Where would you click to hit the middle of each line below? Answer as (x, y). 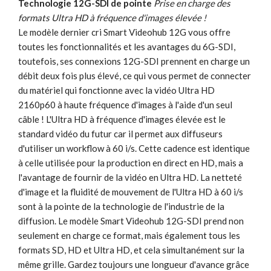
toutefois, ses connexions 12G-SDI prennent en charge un (134, 61)
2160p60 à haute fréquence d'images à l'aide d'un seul (125, 105)
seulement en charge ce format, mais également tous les (129, 236)
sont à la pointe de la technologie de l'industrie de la (121, 207)
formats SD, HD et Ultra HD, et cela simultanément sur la (131, 250)
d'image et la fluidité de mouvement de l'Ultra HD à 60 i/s (131, 192)
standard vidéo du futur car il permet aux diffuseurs (120, 134)
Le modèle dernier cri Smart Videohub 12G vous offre (124, 32)
